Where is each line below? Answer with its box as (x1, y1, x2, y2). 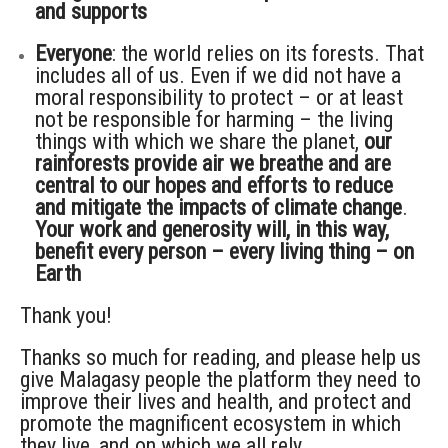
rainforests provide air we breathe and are (35, 150, 391, 176)
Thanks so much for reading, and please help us (20, 344, 421, 370)
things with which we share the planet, (35, 128, 364, 154)
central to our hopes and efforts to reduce (35, 172, 393, 198)
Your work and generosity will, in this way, (35, 216, 389, 242)
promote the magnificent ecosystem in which (20, 410, 401, 436)
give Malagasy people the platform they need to (20, 366, 421, 392)
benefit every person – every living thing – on (35, 238, 414, 264)
